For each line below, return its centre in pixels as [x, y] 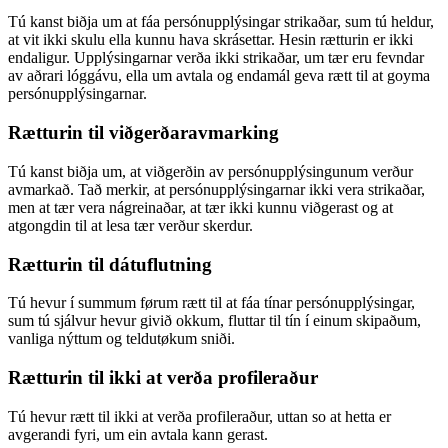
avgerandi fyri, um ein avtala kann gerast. [138, 434]
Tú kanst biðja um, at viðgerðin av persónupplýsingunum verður [210, 171]
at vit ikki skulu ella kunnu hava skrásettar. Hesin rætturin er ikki [210, 40]
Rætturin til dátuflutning [110, 264]
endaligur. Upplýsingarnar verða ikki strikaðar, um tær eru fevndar [216, 58]
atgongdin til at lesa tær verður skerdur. [130, 225]
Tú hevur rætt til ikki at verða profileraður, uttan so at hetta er [199, 416]
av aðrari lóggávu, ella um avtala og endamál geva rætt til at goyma [219, 76]
